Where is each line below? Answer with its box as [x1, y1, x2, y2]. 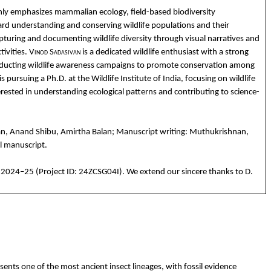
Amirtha [60, 127, 90, 137]
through [153, 34, 183, 44]
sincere [181, 167, 207, 177]
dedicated [95, 47, 131, 57]
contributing [174, 87, 219, 97]
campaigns [96, 60, 135, 70]
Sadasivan [49, 47, 80, 57]
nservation [188, 60, 227, 70]
